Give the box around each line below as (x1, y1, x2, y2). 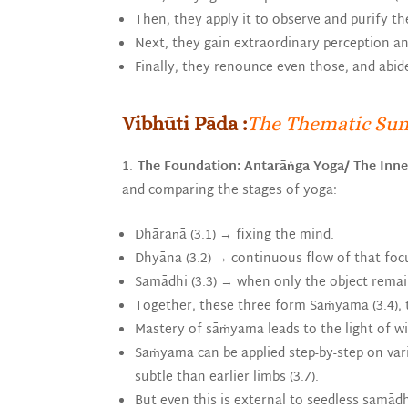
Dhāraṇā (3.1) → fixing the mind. (135, 223, 335, 247)
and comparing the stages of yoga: (122, 178, 338, 202)
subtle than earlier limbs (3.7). (135, 365, 320, 389)
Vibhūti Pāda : (122, 111, 248, 135)
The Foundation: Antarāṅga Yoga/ (137, 155, 350, 178)
